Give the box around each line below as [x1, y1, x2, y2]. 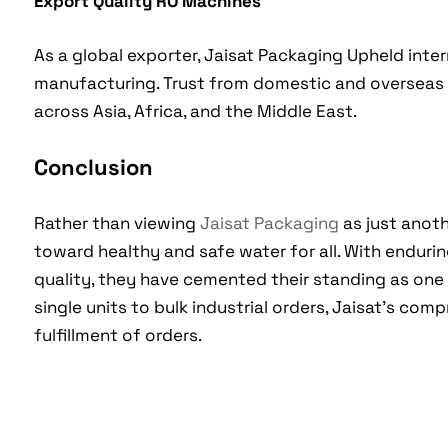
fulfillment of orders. [33, 324, 202, 347]
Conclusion [33, 153, 153, 182]
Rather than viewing [33, 212, 200, 235]
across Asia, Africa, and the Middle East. [33, 100, 357, 123]
